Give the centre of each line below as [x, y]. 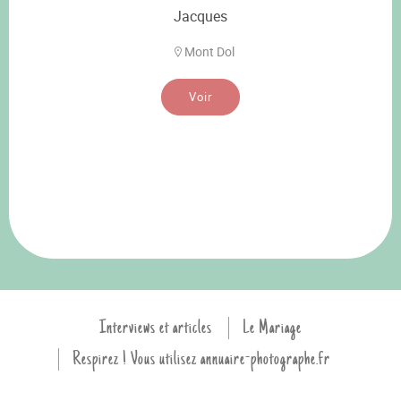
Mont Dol [209, 51]
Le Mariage [272, 328]
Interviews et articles [156, 328]
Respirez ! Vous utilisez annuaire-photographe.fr [201, 359]
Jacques [200, 16]
